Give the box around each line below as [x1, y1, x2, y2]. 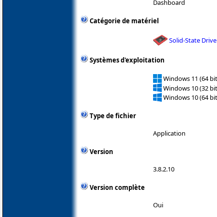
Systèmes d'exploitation [90, 56, 165, 65]
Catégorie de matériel [90, 16, 159, 26]
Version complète [90, 183, 145, 192]
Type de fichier [90, 111, 136, 120]
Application [153, 128, 186, 138]
